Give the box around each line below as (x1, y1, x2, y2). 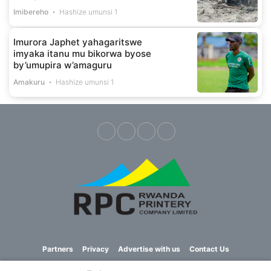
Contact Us (189, 244, 229, 253)
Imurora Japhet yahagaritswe (13, 36, 142, 48)
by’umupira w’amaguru (13, 59, 112, 71)
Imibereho (13, 7, 48, 17)
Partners (42, 244, 73, 253)
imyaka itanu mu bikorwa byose (13, 48, 151, 60)
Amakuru (13, 77, 45, 87)
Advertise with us (117, 244, 180, 253)
